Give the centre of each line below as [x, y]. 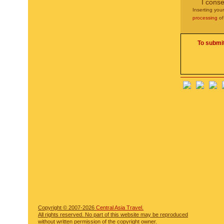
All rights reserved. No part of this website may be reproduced [113, 214]
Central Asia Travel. [120, 207]
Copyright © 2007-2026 [67, 207]
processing [205, 18]
